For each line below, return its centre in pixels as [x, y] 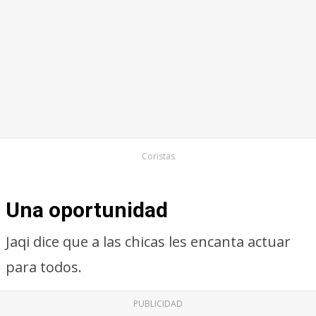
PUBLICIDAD [158, 304]
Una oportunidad [87, 210]
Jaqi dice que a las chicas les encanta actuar [148, 242]
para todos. [44, 267]
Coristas [158, 156]
